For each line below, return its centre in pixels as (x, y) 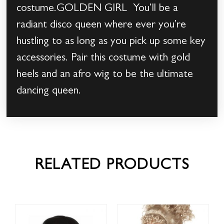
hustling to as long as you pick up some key (111, 42)
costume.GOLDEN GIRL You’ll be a (97, 9)
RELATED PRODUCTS (112, 166)
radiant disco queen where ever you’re (101, 26)
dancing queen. (67, 92)
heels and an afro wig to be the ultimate (105, 75)
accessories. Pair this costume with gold (103, 59)
